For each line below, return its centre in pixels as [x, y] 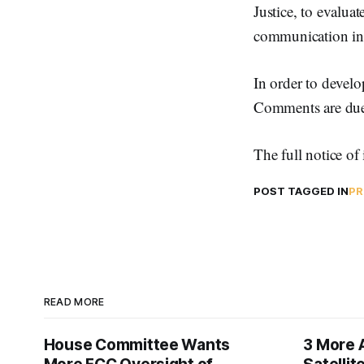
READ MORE [74, 302]
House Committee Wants [137, 345]
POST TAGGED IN [301, 191]
